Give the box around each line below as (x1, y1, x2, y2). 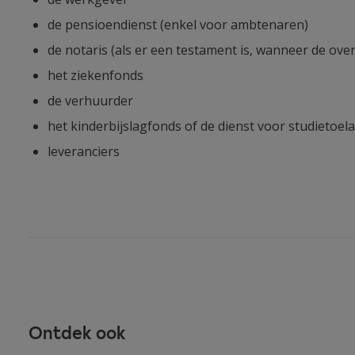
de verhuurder (48, 92, 133, 110)
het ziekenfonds (48, 67, 143, 85)
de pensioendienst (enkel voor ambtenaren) (48, 16, 308, 34)
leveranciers (48, 143, 120, 161)
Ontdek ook (29, 322, 126, 343)
